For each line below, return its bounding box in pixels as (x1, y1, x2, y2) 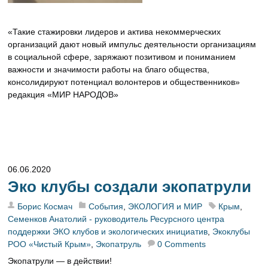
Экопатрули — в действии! (8, 256, 112, 266)
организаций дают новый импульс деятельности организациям (8, 39, 257, 49)
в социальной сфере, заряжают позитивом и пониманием (8, 51, 236, 62)
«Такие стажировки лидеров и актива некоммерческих (8, 26, 221, 36)
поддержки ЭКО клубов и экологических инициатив (8, 227, 208, 237)
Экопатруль (96, 239, 142, 249)
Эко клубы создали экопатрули (8, 178, 252, 196)
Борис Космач (17, 202, 73, 212)
